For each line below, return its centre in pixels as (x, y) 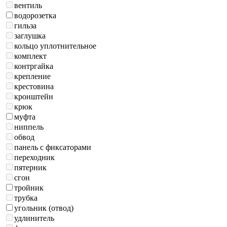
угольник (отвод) (44, 208)
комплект (30, 56)
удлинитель (34, 218)
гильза (25, 26)
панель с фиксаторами (53, 147)
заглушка (30, 36)
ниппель (29, 127)
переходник (34, 158)
